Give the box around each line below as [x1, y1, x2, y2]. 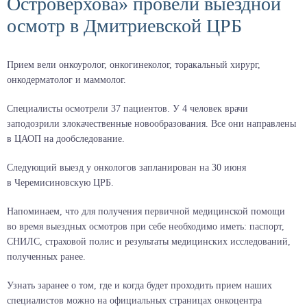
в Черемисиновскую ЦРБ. [7, 177, 114, 188]
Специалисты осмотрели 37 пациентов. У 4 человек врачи [7, 103, 248, 114]
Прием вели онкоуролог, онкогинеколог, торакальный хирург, [7, 60, 260, 71]
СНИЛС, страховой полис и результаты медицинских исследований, [7, 236, 291, 247]
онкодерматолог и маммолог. [7, 75, 126, 86]
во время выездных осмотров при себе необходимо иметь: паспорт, [7, 221, 284, 232]
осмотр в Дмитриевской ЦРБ [7, 15, 242, 37]
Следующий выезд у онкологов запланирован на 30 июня [7, 162, 246, 173]
